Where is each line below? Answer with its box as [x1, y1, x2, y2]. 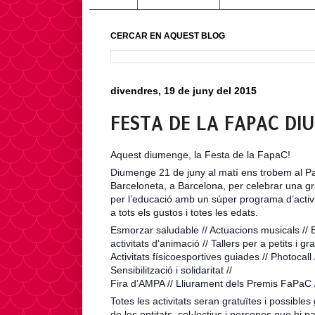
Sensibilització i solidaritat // [110, 264, 232, 276]
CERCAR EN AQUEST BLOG [110, 30, 225, 41]
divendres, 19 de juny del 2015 [110, 84, 257, 96]
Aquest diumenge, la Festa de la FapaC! [110, 148, 290, 160]
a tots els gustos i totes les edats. [110, 206, 258, 218]
